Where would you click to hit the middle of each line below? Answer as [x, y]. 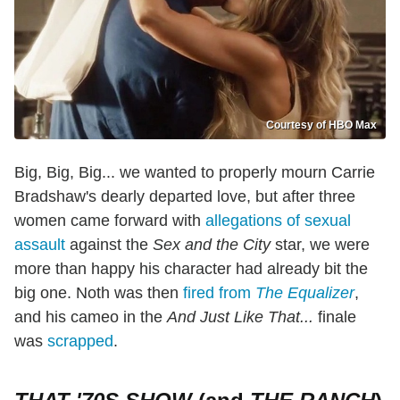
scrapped [80, 342]
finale [335, 317]
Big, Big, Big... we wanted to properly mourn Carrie [195, 173]
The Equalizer [305, 293]
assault [40, 245]
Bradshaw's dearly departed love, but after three [185, 197]
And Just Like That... [240, 317]
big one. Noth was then [99, 293]
